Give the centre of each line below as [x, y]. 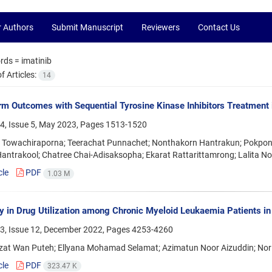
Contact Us [219, 27]
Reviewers [161, 27]
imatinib [36, 61]
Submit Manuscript [87, 27]
